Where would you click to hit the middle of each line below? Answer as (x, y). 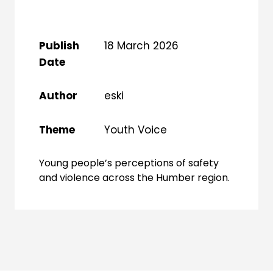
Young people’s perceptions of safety (129, 163)
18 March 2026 (141, 45)
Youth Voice (135, 130)
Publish (59, 45)
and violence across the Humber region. (134, 177)
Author (58, 96)
